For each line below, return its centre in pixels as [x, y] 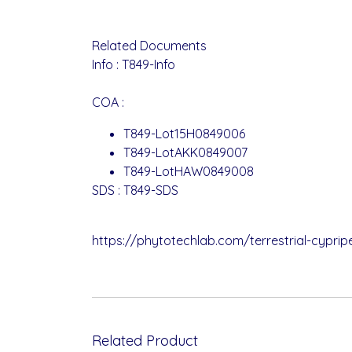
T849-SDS [151, 190]
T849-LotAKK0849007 [185, 152]
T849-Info [148, 64]
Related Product [145, 340]
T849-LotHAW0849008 [189, 171]
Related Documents [149, 45]
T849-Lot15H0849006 [184, 133]
